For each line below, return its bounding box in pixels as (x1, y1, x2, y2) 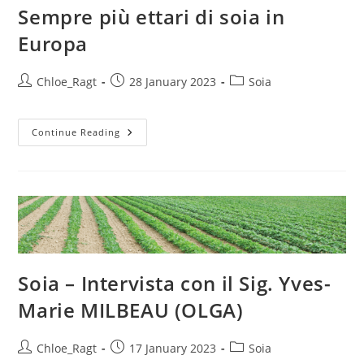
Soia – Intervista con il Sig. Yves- (18, 270, 331, 297)
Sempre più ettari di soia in (18, 3, 285, 31)
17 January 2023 (129, 340, 217, 357)
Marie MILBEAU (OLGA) (18, 297, 244, 324)
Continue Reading (32, 126, 121, 139)
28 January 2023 (129, 74, 217, 90)
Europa (18, 30, 89, 58)
